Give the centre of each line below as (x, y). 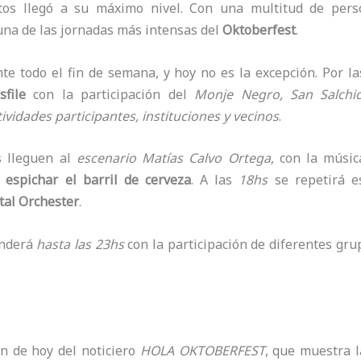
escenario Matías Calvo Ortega (173, 158)
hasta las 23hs (78, 244)
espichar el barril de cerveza (98, 180)
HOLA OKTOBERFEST (202, 350)
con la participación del (110, 94)
